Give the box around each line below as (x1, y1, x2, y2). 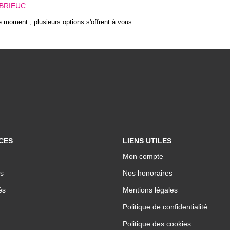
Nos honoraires (123, 168, 172, 177)
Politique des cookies (123, 219, 191, 228)
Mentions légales (123, 185, 178, 194)
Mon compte (123, 151, 163, 160)
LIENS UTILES (123, 137, 171, 145)
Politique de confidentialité (123, 202, 207, 211)
